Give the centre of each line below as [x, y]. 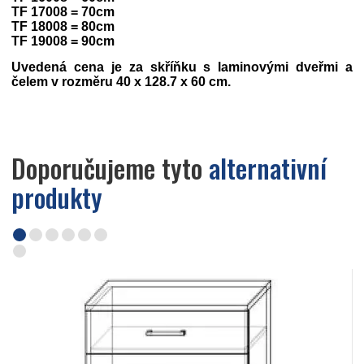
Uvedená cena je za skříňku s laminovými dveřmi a [182, 67]
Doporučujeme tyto [110, 168]
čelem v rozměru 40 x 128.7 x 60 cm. [121, 82]
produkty [57, 197]
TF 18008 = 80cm [63, 27]
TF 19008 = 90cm [63, 41]
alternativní [268, 168]
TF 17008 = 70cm [63, 12]
